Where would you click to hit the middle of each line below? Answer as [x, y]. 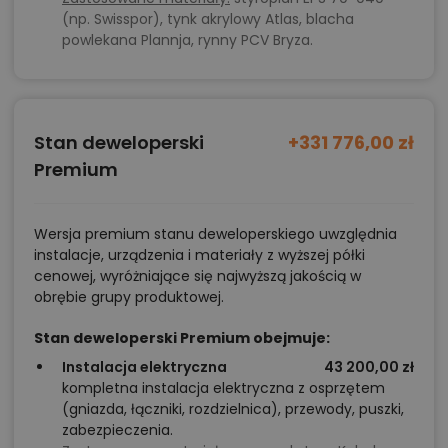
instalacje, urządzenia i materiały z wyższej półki [199, 255]
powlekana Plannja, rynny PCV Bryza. [187, 40]
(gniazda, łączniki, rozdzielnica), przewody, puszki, [233, 409]
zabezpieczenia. [117, 430]
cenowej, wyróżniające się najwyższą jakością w [197, 276]
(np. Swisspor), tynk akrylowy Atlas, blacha [208, 19]
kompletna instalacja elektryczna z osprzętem [223, 388]
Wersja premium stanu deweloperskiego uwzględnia [215, 234]
